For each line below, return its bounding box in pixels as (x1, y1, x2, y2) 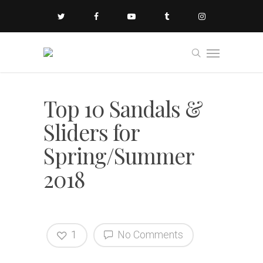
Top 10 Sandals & (43, 94, 203, 123)
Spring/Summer (43, 141, 194, 170)
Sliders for (43, 117, 139, 146)
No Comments (115, 228, 183, 241)
